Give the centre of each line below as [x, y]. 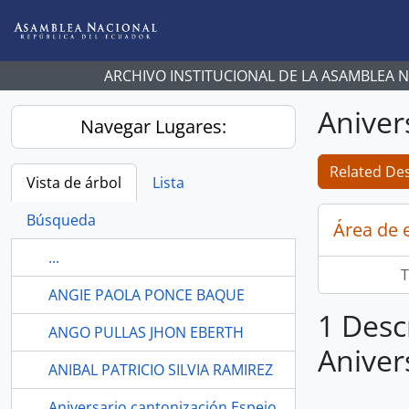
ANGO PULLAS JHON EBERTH [146, 332]
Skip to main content [70, 13]
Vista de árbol [74, 183]
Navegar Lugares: [153, 126]
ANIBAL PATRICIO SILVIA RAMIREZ [161, 370]
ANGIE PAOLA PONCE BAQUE [147, 295]
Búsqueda [61, 220]
